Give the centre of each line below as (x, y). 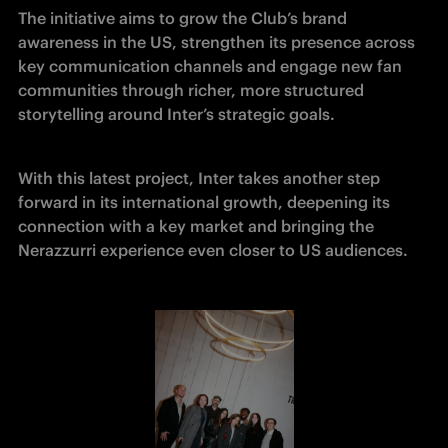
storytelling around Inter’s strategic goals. (176, 113)
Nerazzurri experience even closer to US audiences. (213, 249)
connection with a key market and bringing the (196, 225)
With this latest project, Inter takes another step (199, 177)
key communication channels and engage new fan (210, 65)
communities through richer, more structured (191, 89)
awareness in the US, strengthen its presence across (216, 41)
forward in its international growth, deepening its (204, 201)
